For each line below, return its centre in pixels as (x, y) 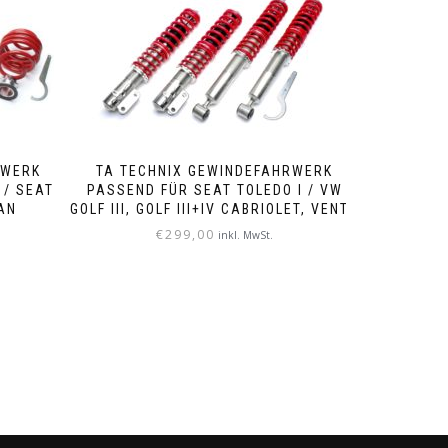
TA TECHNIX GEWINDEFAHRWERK (215, 170)
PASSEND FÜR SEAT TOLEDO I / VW (214, 189)
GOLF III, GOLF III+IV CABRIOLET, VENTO (215, 208)
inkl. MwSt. (246, 234)
